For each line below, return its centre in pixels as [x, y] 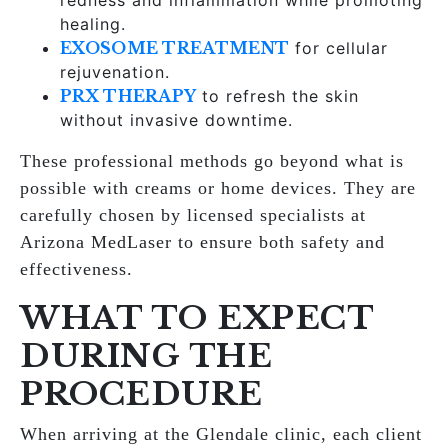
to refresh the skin [278, 96]
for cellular [339, 48]
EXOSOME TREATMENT [175, 48]
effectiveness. [76, 269]
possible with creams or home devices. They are [218, 188]
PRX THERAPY [128, 96]
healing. [93, 24]
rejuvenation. [115, 72]
